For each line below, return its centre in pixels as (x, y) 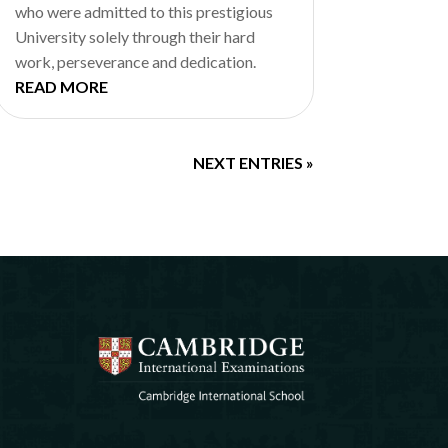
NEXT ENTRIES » (253, 162)
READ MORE (61, 86)
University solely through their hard (134, 36)
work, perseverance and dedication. (135, 61)
